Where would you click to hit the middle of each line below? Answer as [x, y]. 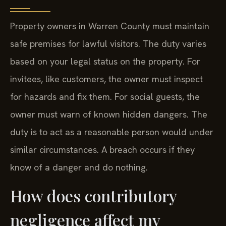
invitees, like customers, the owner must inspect [106, 79]
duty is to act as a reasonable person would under [112, 132]
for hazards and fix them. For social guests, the [105, 97]
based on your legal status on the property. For [105, 62]
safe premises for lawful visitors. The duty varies [108, 44]
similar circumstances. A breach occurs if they [102, 150]
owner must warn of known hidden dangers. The [109, 115]
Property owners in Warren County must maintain [110, 26]
